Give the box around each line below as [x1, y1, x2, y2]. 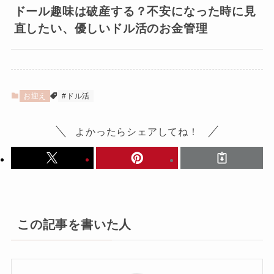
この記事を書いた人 [17, 217, 132, 231]
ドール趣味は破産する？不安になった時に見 [13, 5, 256, 18]
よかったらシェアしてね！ [75, 126, 199, 138]
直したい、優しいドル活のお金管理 [13, 22, 208, 35]
